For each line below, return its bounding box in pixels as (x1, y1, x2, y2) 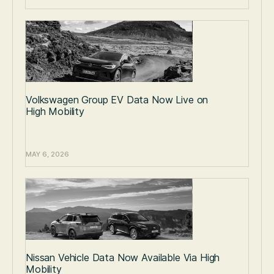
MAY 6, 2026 (26, 150, 69, 159)
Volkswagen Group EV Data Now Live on (26, 94, 209, 106)
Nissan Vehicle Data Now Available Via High (26, 251, 220, 264)
